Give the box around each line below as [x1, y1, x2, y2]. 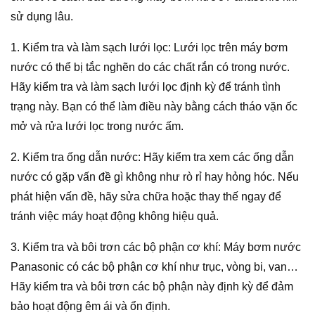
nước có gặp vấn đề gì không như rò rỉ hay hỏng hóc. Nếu [11, 171, 299, 184]
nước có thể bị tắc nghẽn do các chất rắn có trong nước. [11, 61, 290, 74]
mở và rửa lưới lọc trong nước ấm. [11, 120, 184, 133]
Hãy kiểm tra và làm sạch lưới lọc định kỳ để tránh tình [11, 81, 281, 94]
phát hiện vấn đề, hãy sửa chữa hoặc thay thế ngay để [11, 191, 281, 203]
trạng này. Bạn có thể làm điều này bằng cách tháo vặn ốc [11, 101, 297, 113]
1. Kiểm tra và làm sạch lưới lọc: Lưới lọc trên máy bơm [11, 41, 288, 54]
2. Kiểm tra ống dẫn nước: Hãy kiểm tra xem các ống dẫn [11, 151, 294, 164]
